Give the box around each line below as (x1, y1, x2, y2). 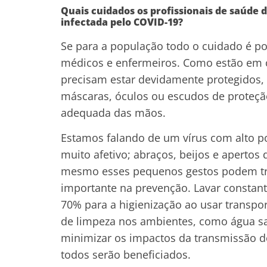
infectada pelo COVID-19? (61, 15, 183, 29)
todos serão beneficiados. (61, 247, 191, 262)
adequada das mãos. (61, 105, 166, 120)
